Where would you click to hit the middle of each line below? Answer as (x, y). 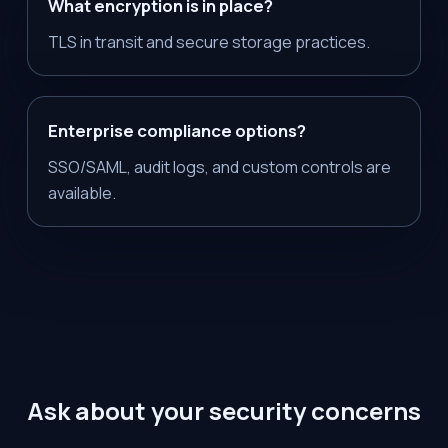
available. (81, 193)
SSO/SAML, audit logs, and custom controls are (219, 167)
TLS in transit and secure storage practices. (208, 42)
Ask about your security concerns (224, 411)
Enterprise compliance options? (176, 131)
